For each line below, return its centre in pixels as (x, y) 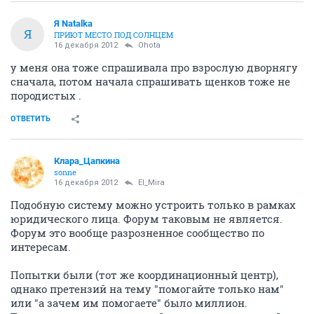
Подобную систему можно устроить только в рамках (153, 204)
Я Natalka (73, 23)
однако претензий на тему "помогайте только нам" (147, 288)
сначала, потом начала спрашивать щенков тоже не (150, 81)
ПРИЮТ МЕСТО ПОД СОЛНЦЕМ (114, 34)
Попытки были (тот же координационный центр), (144, 274)
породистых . (46, 95)
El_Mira (151, 182)
